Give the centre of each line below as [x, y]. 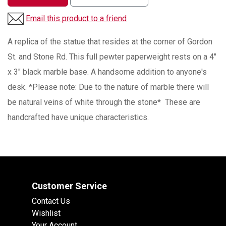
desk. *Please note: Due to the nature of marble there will [108, 87]
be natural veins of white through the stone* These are [104, 102]
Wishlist [46, 213]
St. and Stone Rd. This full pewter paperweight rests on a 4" [112, 57]
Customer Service [69, 186]
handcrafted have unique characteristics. [78, 118]
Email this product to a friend [76, 19]
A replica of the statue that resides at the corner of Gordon [110, 42]
